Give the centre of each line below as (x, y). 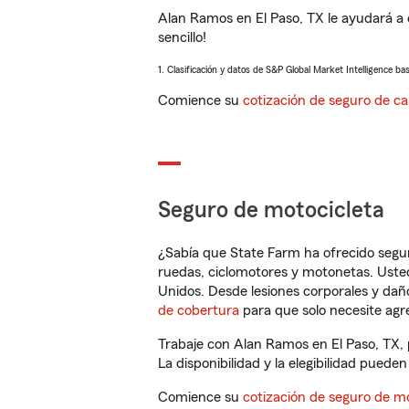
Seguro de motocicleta (271, 210)
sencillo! (182, 37)
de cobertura (199, 310)
